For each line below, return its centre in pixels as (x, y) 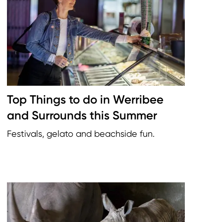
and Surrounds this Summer (82, 115)
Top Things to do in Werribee (85, 100)
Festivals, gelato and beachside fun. (81, 134)
